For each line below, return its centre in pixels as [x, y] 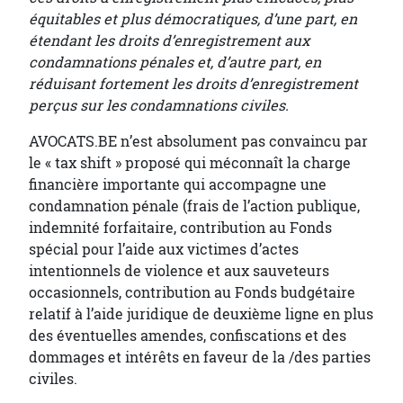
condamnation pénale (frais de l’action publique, [194, 206]
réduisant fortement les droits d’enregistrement [193, 84]
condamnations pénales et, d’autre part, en [175, 62]
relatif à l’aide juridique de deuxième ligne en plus [201, 314]
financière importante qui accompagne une [178, 184]
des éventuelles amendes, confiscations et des [188, 336]
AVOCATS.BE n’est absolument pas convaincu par [198, 141]
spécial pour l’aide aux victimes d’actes [164, 249]
